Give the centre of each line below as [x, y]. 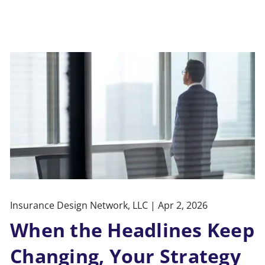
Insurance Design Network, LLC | [84, 206]
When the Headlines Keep [132, 230]
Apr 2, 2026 [183, 206]
